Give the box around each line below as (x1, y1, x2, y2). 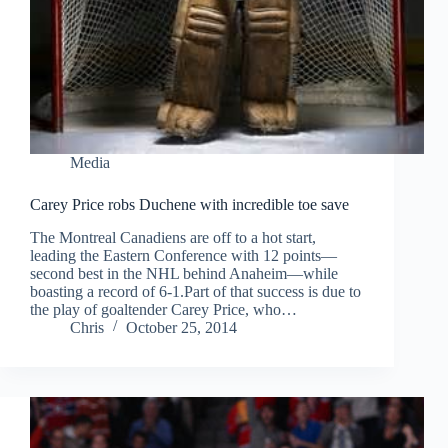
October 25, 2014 (126, 319, 237, 337)
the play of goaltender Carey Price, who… (30, 301, 297, 319)
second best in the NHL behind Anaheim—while (30, 265, 338, 283)
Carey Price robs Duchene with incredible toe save (30, 196, 349, 214)
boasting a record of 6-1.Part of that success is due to (30, 283, 361, 301)
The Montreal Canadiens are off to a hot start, (30, 229, 316, 247)
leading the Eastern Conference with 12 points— (30, 247, 337, 265)
